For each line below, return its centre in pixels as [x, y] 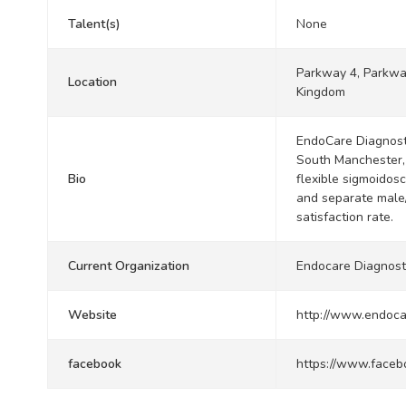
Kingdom [321, 92]
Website [92, 315]
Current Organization [129, 266]
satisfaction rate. [345, 217]
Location [92, 82]
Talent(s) [94, 24]
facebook [95, 364]
